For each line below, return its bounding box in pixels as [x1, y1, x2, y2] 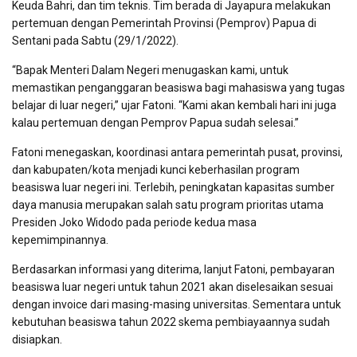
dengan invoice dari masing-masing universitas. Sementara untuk [12, 298, 341, 312]
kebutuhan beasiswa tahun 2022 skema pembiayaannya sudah [12, 316, 330, 329]
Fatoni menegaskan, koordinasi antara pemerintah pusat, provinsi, [12, 146, 343, 159]
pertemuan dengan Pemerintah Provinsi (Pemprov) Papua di [12, 17, 316, 30]
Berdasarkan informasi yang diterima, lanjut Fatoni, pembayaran [12, 263, 335, 277]
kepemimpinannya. [12, 233, 108, 247]
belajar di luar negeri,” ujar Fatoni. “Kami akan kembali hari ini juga [12, 99, 336, 112]
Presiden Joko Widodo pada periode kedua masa [12, 216, 257, 229]
